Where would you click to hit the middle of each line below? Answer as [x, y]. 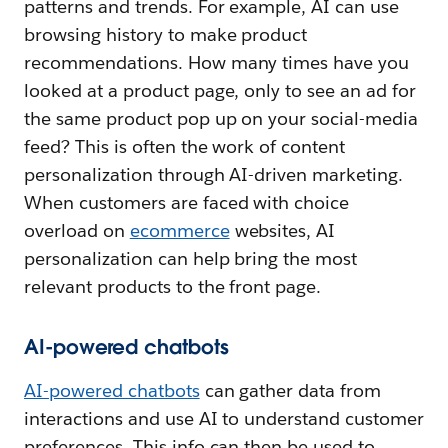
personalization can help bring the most [191, 258]
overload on [77, 230]
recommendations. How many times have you [217, 62]
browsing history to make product [166, 34]
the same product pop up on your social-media [221, 118]
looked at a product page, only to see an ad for [220, 90]
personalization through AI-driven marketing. [214, 174]
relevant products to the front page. [173, 286]
